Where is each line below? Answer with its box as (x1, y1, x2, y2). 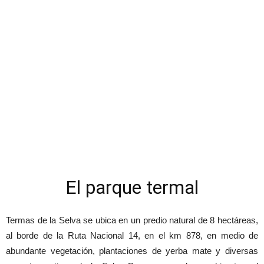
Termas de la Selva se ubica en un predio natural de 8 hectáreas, (6, 215, 258, 225)
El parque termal (65, 176, 199, 199)
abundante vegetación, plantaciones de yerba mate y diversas (6, 246, 258, 256)
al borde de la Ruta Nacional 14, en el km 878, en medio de (6, 230, 258, 240)
